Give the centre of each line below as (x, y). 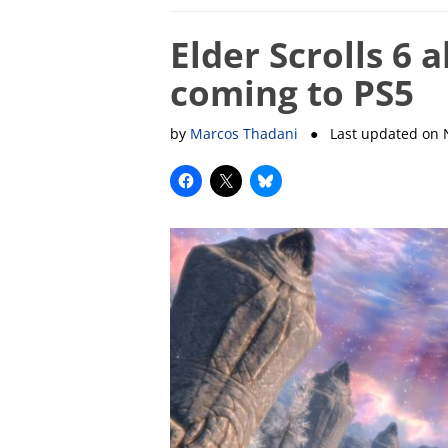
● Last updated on (370, 133)
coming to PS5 (291, 92)
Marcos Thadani (243, 133)
